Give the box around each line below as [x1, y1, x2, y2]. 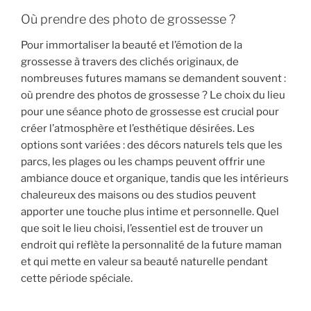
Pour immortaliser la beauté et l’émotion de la [21, 39, 242, 52]
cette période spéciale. [21, 272, 133, 285]
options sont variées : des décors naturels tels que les [21, 139, 283, 152]
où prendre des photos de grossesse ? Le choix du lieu [21, 89, 285, 102]
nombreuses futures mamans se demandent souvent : [21, 72, 286, 85]
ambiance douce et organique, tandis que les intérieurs [21, 172, 289, 185]
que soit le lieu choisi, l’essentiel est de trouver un [21, 222, 263, 235]
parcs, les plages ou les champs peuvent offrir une [21, 155, 265, 169]
